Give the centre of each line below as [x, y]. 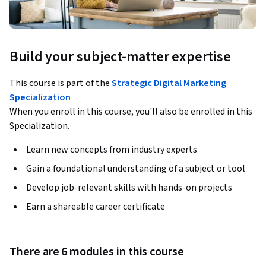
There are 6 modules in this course [97, 252]
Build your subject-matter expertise [120, 57]
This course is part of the [61, 83]
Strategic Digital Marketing [169, 83]
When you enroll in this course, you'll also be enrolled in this [131, 112]
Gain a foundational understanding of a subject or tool [136, 169]
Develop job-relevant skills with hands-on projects [129, 188]
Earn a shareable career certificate [96, 207]
